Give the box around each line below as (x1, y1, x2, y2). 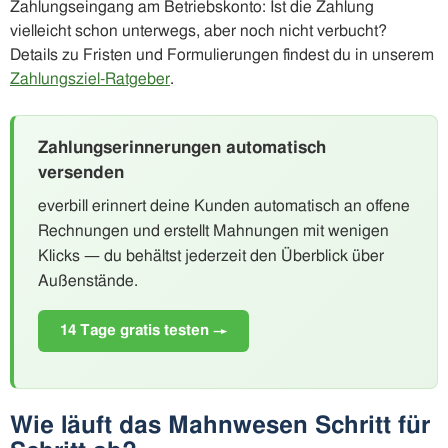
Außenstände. (38, 273, 138, 290)
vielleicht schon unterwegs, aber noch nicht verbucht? (10, 23, 387, 40)
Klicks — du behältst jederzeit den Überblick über (38, 248, 384, 265)
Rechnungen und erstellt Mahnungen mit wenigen (38, 223, 389, 240)
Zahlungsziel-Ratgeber (10, 71, 170, 88)
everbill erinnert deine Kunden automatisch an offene (38, 198, 410, 215)
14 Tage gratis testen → (60, 323, 227, 339)
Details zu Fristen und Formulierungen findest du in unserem (10, 47, 434, 64)
